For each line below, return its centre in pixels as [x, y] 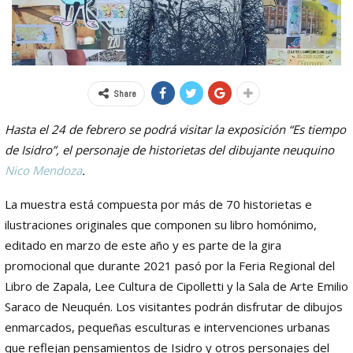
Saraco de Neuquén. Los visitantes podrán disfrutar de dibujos [174, 306]
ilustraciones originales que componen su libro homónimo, [161, 224]
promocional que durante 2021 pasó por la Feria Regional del [170, 265]
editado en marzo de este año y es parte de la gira [143, 245]
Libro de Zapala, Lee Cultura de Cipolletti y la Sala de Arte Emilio [176, 286]
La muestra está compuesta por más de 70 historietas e [158, 204]
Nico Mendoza [43, 170]
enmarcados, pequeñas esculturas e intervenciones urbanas [167, 327]
